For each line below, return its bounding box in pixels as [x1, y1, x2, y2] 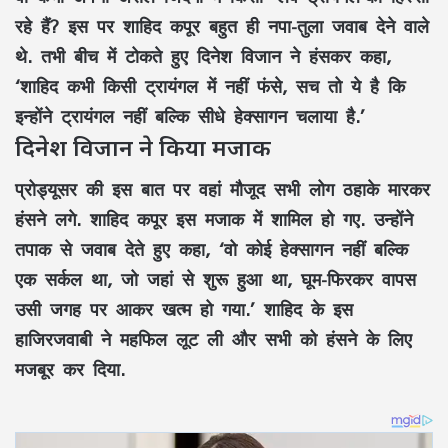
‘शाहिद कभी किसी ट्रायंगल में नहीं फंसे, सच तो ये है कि [15, 66, 405, 105]
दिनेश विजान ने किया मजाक [15, 130, 271, 163]
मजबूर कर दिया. [15, 350, 125, 389]
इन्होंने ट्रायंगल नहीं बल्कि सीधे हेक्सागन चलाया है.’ [15, 96, 365, 135]
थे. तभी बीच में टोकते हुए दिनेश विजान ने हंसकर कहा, [15, 36, 391, 75]
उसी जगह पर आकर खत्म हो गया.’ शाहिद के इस [15, 290, 353, 329]
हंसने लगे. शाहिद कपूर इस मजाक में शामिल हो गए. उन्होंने [15, 200, 413, 239]
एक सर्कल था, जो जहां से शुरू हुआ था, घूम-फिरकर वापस [15, 260, 416, 299]
